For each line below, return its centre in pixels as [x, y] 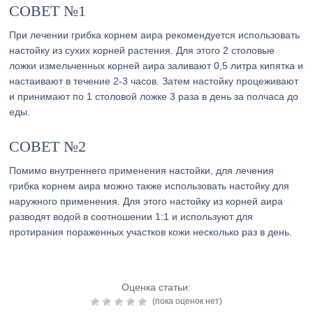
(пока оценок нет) [186, 301]
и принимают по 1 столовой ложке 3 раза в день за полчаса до [154, 96]
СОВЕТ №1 [48, 11]
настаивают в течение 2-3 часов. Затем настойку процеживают [154, 81]
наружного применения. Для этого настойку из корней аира [146, 201]
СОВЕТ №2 [48, 146]
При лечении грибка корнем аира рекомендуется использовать [155, 35]
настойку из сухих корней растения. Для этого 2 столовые [142, 50]
